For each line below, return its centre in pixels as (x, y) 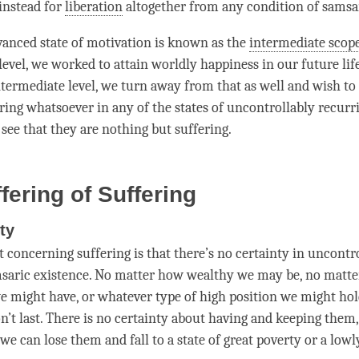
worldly (174, 65)
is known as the (200, 43)
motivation (119, 43)
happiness (230, 65)
